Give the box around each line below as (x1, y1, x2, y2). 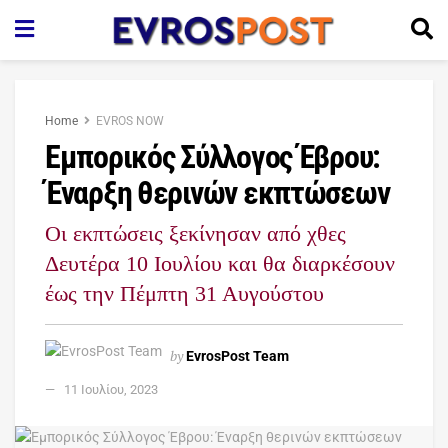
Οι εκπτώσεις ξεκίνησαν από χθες (45, 220, 346, 246)
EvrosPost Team (186, 347, 289, 364)
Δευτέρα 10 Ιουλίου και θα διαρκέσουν (45, 250, 395, 276)
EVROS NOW (96, 114, 164, 128)
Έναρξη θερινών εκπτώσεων (45, 174, 390, 212)
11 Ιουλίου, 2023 (64, 382, 158, 398)
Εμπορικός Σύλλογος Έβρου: (45, 138, 380, 176)
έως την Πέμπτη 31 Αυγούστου (45, 280, 324, 306)
